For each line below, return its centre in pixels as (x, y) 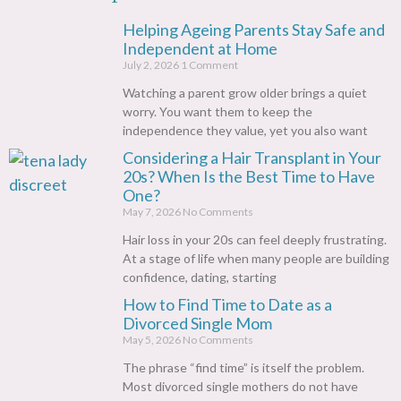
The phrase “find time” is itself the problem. (243, 368)
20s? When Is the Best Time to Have (249, 177)
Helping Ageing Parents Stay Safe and (254, 30)
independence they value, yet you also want (245, 131)
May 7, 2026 (153, 212)
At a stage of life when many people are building (256, 259)
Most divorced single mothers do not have (240, 387)
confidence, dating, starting (200, 277)
